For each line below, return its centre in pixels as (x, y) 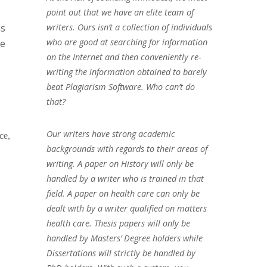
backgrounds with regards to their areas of (127, 148)
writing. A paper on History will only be (120, 163)
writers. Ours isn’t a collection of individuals (129, 27)
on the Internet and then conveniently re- (124, 57)
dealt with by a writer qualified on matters (126, 208)
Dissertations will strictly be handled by (121, 253)
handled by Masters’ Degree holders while (124, 238)
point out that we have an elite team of (120, 12)
